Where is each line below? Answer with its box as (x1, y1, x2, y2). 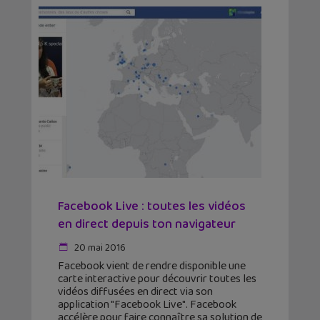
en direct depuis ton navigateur (58, 214, 236, 235)
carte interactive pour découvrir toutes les (58, 270, 256, 289)
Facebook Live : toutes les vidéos (58, 196, 246, 217)
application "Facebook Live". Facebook (58, 296, 236, 314)
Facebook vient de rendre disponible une (58, 257, 246, 276)
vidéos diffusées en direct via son (58, 283, 213, 301)
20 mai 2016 (72, 240, 126, 256)
